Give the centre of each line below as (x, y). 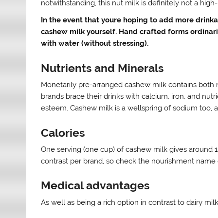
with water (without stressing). (95, 44)
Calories (63, 133)
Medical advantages (95, 186)
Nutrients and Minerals (102, 68)
